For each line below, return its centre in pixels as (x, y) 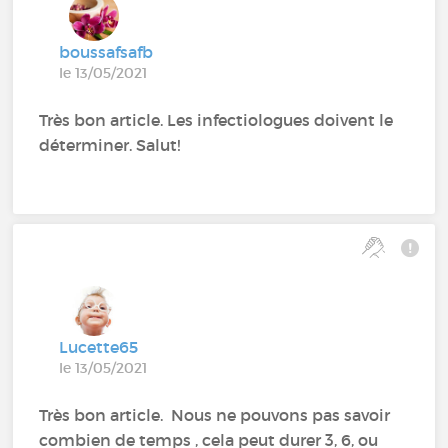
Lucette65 (99, 346)
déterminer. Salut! (110, 144)
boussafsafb (106, 51)
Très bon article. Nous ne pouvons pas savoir (215, 414)
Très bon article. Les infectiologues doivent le (216, 119)
